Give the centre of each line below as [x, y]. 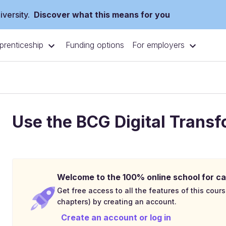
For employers [158, 45]
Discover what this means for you [102, 15]
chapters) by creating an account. [117, 202]
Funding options [95, 45]
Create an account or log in [116, 217]
